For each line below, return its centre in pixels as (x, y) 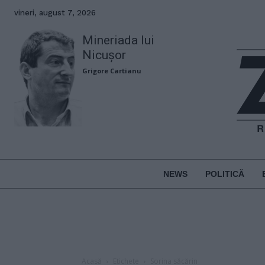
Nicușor (104, 55)
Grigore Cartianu (112, 71)
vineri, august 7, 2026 (55, 13)
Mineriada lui (119, 40)
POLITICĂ (224, 174)
